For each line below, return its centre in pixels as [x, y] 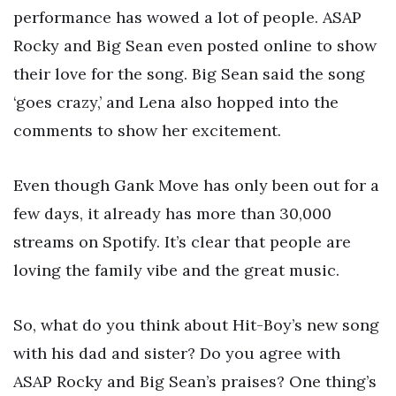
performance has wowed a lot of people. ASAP [187, 18]
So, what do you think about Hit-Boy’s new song [196, 324]
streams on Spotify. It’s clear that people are [182, 242]
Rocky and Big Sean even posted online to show [195, 46]
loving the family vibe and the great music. [176, 270]
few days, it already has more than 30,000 [172, 214]
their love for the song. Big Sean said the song [189, 74]
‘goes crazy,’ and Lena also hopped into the [176, 103]
